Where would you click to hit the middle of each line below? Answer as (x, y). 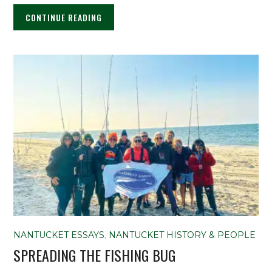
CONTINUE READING (64, 18)
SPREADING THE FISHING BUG (95, 255)
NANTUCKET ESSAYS (59, 235)
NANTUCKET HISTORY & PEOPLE (182, 235)
